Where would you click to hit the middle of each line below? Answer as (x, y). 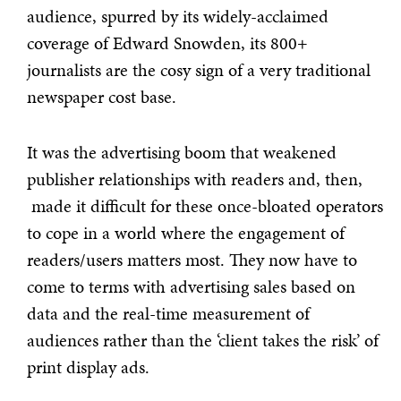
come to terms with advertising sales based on (191, 287)
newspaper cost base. (102, 97)
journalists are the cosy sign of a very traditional (199, 70)
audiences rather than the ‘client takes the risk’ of (203, 341)
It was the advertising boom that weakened (182, 153)
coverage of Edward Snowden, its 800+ (167, 43)
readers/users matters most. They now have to (192, 260)
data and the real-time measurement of (168, 314)
